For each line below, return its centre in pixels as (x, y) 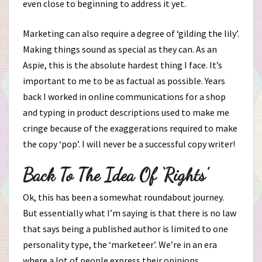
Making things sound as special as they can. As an (120, 49)
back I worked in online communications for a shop (124, 96)
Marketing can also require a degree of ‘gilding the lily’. (131, 33)
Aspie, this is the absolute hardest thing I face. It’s (123, 65)
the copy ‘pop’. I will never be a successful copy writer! (129, 144)
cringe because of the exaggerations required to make (130, 128)
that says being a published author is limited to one (125, 229)
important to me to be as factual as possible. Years (124, 81)
